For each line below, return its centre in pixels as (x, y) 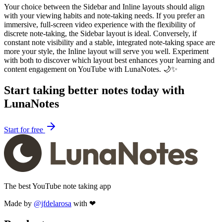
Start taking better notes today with (94, 90)
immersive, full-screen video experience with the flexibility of (100, 24)
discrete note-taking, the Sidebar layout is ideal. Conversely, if (100, 33)
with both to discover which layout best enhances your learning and (109, 60)
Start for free (25, 129)
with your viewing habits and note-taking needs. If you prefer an (104, 15)
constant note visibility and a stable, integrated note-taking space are (110, 42)
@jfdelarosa (53, 203)
